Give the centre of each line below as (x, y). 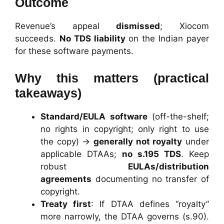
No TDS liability (92, 39)
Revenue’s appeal (66, 26)
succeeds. (37, 39)
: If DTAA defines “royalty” (150, 204)
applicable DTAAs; (81, 154)
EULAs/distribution (168, 166)
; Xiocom (185, 26)
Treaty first (66, 204)
